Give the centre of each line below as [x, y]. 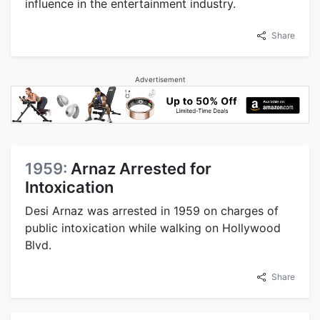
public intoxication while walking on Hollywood [153, 228]
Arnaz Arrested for [141, 169]
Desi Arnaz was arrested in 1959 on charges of [152, 211]
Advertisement [160, 79]
